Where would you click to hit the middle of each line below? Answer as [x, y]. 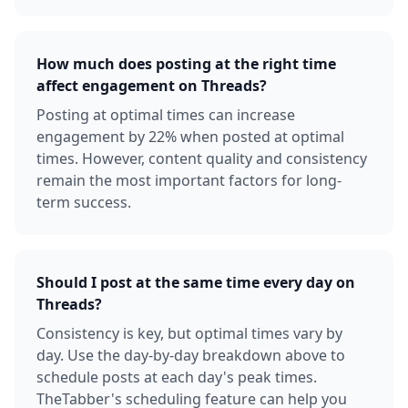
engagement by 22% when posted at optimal [190, 137]
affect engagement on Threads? [152, 86]
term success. [84, 202]
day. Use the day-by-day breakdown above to [191, 355]
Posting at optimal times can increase [166, 115]
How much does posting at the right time [186, 64]
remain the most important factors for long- [189, 180]
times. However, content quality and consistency [202, 158]
